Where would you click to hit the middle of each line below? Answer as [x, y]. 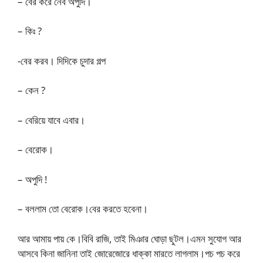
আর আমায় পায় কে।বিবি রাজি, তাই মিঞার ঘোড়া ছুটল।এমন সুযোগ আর [129, 238]
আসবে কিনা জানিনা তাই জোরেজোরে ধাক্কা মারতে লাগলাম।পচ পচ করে [129, 253]
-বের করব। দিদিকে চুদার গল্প [62, 60]
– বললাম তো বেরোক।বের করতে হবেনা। [83, 209]
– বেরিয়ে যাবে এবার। [51, 120]
